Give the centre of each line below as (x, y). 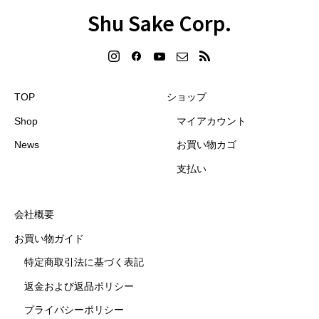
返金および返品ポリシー (79, 286)
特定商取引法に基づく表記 (84, 262)
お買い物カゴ (206, 145)
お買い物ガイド (49, 238)
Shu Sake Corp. (159, 22)
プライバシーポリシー (74, 310)
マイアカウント (211, 121)
